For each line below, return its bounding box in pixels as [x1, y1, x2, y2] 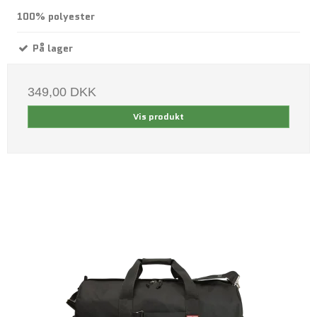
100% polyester [17, 9, 95, 24]
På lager [30, 41, 73, 56]
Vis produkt [133, 110, 184, 123]
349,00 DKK [28, 85, 96, 100]
